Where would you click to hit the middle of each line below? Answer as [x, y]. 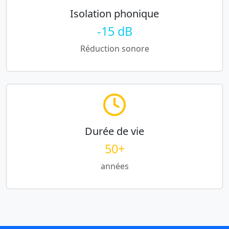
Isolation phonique [114, 14]
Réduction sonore [114, 49]
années [114, 166]
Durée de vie [114, 131]
